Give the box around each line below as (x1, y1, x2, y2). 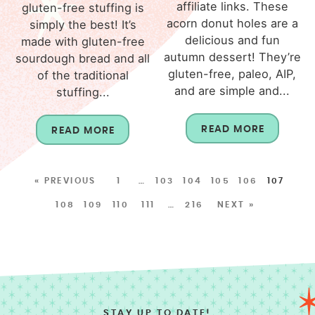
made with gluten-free (20, 34, 145, 49)
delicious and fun (184, 32, 280, 47)
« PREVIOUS (34, 176, 96, 185)
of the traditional (37, 67, 129, 82)
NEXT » (217, 200, 255, 209)
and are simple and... (174, 83, 290, 98)
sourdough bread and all (15, 51, 150, 65)
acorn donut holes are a (166, 15, 298, 30)
